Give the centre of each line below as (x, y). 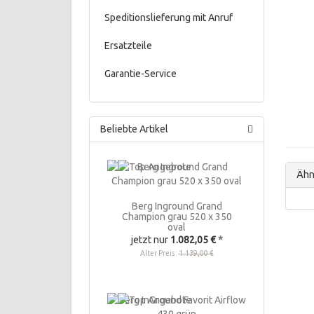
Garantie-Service (138, 74)
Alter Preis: (159, 253)
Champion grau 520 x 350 (177, 217)
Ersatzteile (126, 46)
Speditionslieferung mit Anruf (166, 18)
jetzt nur (150, 240)
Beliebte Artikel (134, 129)
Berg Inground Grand (177, 206)
